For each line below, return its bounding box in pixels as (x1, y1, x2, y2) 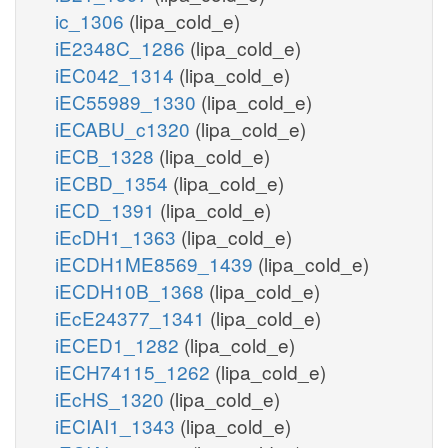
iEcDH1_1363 (55, 222, 181, 250)
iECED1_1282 (55, 330, 184, 358)
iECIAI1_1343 (55, 411, 180, 439)
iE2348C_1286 (55, 33, 190, 61)
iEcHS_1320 (55, 384, 169, 412)
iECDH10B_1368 (55, 276, 209, 304)
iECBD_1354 (55, 168, 173, 196)
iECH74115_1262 (55, 357, 215, 385)
